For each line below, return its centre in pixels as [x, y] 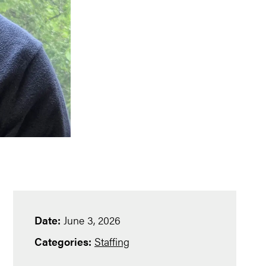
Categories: [63, 241]
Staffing [112, 241]
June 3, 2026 [91, 220]
